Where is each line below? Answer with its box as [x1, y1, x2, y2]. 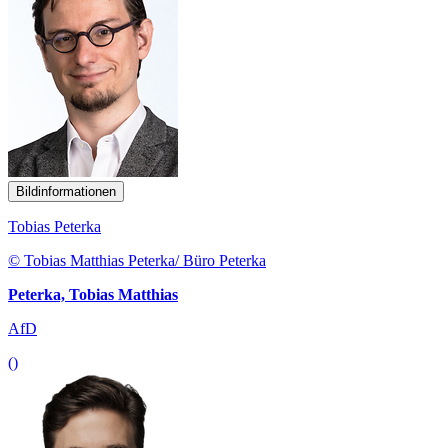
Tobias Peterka [8, 217, 101, 235]
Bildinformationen [16, 183, 116, 199]
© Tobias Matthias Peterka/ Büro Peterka [8, 251, 266, 269]
